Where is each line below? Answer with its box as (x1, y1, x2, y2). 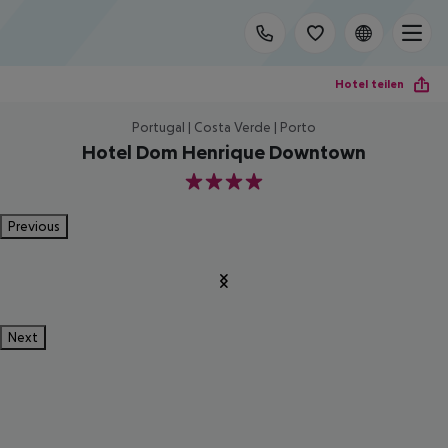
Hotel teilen (335, 76, 404, 91)
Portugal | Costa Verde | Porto (132, 119, 316, 135)
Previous (8, 218, 60, 234)
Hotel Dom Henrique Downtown (82, 141, 366, 163)
